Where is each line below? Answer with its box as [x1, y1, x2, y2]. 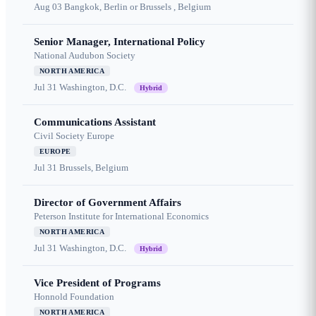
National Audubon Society [34, 50, 135, 61]
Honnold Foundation [34, 291, 114, 303]
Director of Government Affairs [34, 197, 181, 209]
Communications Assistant [34, 116, 156, 128]
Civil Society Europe [34, 130, 114, 142]
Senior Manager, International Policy [34, 36, 205, 48]
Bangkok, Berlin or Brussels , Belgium [64, 1, 211, 13]
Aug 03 [34, 1, 62, 13]
